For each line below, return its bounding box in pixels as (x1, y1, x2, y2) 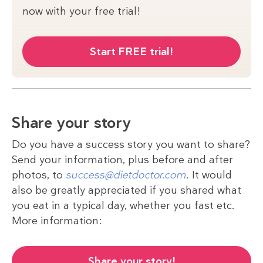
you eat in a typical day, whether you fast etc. (12, 198, 235, 213)
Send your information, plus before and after (12, 152, 233, 167)
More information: (12, 213, 102, 228)
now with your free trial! (22, 4, 140, 18)
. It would (186, 167, 232, 182)
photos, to (12, 167, 66, 182)
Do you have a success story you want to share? (12, 137, 250, 151)
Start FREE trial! (90, 44, 173, 59)
